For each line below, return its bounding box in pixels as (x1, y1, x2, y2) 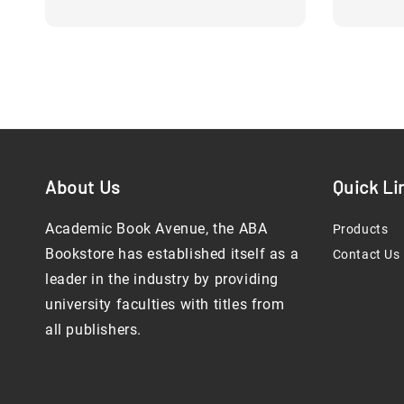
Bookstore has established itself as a (45, 245, 299, 262)
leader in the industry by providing (45, 271, 280, 288)
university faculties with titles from (45, 296, 285, 313)
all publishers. (45, 321, 142, 338)
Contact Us (332, 247, 400, 262)
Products (332, 222, 389, 236)
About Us (45, 176, 121, 197)
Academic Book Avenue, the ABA (45, 220, 268, 237)
